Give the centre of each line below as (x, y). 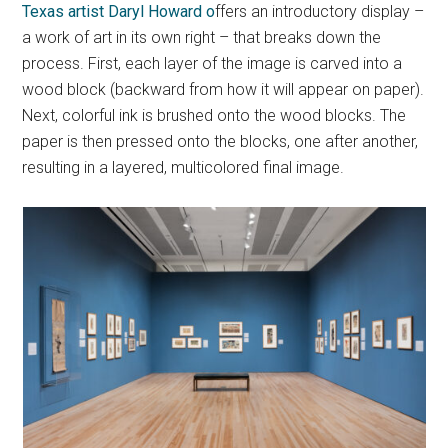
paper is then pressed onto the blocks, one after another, (220, 142)
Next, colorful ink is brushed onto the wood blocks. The (214, 116)
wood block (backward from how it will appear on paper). (223, 90)
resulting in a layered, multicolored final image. (183, 168)
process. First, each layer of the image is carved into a (212, 64)
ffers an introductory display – (320, 12)
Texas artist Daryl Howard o (119, 12)
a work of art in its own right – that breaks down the (202, 38)
